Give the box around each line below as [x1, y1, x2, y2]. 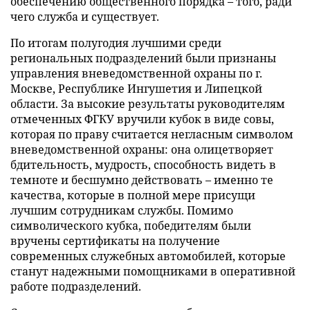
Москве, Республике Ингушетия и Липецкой [10, 80, 262, 96]
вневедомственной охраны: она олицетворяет [10, 141, 273, 157]
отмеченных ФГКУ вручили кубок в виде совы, [10, 111, 274, 127]
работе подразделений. [10, 278, 141, 294]
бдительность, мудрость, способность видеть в [10, 156, 276, 172]
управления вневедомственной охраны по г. [10, 65, 262, 81]
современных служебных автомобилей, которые [10, 248, 286, 264]
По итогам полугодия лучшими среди [10, 35, 221, 51]
